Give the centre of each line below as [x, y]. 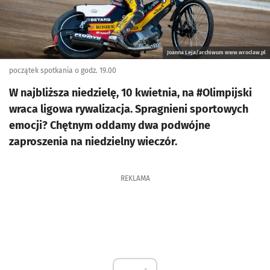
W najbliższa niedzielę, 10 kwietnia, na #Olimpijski [130, 93]
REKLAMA [135, 178]
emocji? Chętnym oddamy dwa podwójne [110, 125]
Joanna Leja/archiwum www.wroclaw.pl [216, 52]
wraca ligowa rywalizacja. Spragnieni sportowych [129, 109]
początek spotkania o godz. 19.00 [63, 70]
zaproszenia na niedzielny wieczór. [93, 141]
